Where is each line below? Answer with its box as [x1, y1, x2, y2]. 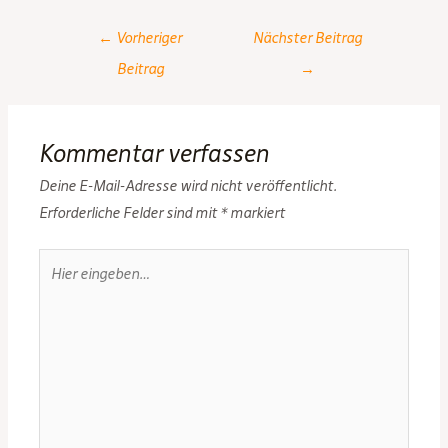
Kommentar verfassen [39, 138, 270, 168]
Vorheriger [113, 28, 183, 47]
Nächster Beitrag [253, 28, 363, 47]
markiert [227, 203, 286, 222]
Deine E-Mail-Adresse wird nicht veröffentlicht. [39, 176, 338, 195]
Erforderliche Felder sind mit [39, 203, 221, 222]
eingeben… [38, 278, 109, 297]
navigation [55, 50, 124, 69]
